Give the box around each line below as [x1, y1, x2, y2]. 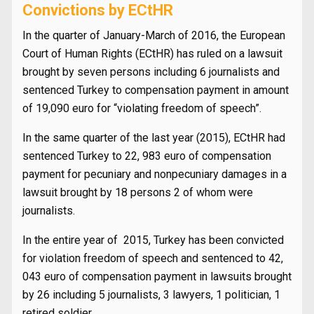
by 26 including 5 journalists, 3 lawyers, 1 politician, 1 [22, 288, 280, 301]
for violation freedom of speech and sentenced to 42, [22, 252, 283, 265]
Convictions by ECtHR [22, 1, 173, 19]
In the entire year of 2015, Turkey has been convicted [22, 233, 284, 247]
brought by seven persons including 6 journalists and [22, 65, 280, 78]
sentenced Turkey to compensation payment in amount [22, 83, 289, 97]
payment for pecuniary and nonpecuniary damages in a [22, 168, 287, 181]
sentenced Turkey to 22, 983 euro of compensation [22, 149, 271, 163]
